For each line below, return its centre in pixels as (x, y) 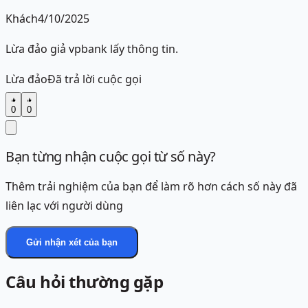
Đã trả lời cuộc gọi (95, 79)
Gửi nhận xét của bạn (72, 243)
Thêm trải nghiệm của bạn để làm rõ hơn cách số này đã (151, 187)
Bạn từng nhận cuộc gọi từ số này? (111, 156)
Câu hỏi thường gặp (85, 282)
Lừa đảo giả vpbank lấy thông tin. (92, 49)
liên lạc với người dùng (64, 206)
